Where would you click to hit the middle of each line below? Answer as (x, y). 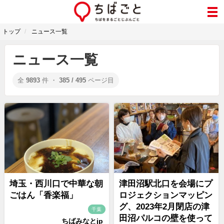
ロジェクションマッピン (166, 195)
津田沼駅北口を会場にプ (166, 184)
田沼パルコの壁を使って (166, 218)
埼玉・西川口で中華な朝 (56, 184)
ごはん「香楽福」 (43, 195)
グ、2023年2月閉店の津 (164, 207)
